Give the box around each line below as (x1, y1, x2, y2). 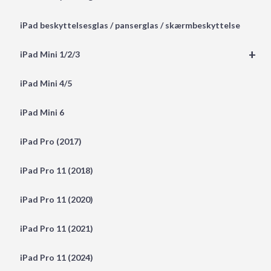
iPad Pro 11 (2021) (19, 223, 93, 233)
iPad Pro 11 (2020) (19, 194, 93, 204)
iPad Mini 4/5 (19, 77, 72, 88)
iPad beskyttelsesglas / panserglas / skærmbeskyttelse (19, 19, 240, 30)
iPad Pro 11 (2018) (19, 165, 93, 175)
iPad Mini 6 (19, 106, 64, 117)
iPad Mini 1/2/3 (19, 48, 80, 59)
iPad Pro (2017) (19, 135, 82, 146)
